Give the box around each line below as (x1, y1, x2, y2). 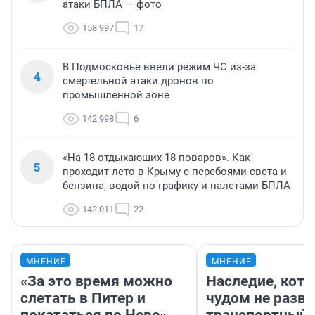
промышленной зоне (63, 88, 169, 101)
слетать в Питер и (20, 289, 146, 307)
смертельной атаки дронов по (63, 74, 214, 87)
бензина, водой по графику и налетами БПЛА (63, 179, 290, 192)
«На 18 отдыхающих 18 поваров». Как (63, 150, 250, 164)
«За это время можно (20, 272, 172, 290)
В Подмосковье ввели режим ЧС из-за (63, 60, 256, 73)
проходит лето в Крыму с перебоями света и (63, 165, 287, 178)
